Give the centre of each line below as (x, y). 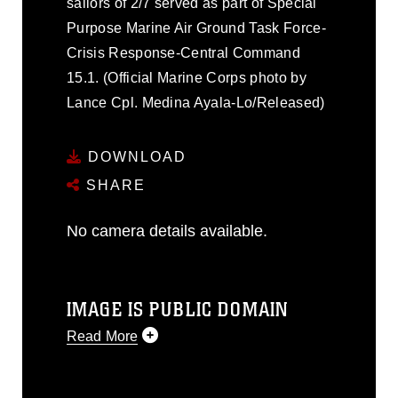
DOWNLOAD (135, 156)
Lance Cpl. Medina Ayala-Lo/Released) (196, 103)
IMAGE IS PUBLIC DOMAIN (178, 310)
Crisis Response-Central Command (183, 53)
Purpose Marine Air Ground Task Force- (196, 28)
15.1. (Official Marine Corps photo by (187, 78)
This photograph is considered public (186, 376)
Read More (103, 336)
